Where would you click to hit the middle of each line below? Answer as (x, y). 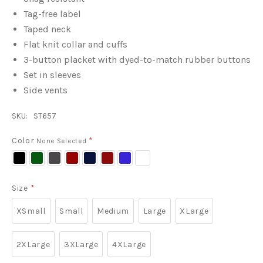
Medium (113, 211)
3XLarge (81, 245)
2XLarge (33, 245)
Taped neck (47, 29)
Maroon (81, 157)
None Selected (63, 141)
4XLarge (129, 245)
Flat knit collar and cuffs (75, 44)
